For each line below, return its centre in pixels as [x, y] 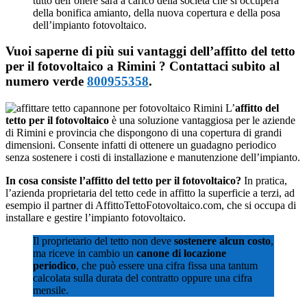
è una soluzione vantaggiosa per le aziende [202, 120]
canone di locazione [181, 253]
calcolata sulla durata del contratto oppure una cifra [143, 278]
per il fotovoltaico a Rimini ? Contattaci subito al [143, 66]
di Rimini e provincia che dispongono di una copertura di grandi [144, 132]
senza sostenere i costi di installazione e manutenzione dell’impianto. [153, 157]
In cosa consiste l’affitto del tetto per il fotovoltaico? [123, 180]
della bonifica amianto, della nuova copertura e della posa [157, 12]
